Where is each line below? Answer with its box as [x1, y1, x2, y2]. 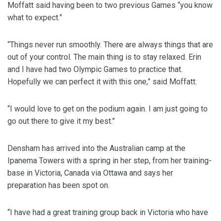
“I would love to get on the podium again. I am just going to [7, 104, 208, 114]
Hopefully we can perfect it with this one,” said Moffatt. [7, 77, 197, 87]
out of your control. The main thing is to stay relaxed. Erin [7, 52, 201, 62]
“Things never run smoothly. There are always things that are [7, 40, 213, 50]
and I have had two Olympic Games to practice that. [7, 65, 183, 74]
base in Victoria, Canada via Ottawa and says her [7, 168, 173, 178]
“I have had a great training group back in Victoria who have [7, 208, 208, 218]
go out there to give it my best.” [7, 116, 115, 126]
